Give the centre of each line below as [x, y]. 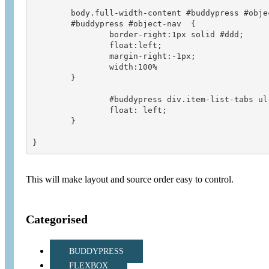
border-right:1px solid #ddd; [71, 34]
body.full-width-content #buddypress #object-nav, [51, 13]
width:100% [71, 67]
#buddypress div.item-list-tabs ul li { [71, 99]
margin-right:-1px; [71, 56]
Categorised [57, 219]
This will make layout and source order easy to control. [130, 180]
